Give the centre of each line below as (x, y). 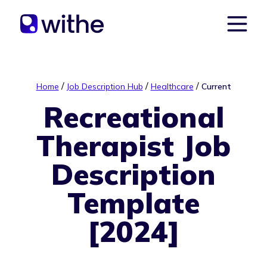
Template (133, 203)
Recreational (133, 117)
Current (216, 86)
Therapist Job (133, 145)
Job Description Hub (105, 86)
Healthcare (172, 86)
